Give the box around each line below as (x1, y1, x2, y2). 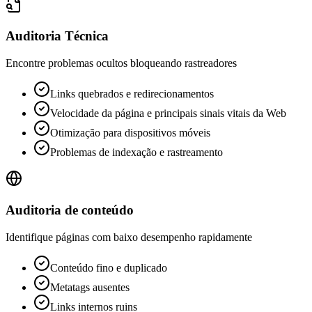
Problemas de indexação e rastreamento (50, 146, 223, 159)
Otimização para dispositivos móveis (50, 127, 210, 139)
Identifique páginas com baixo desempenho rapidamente (6, 231, 252, 243)
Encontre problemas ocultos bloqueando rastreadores (6, 57, 237, 70)
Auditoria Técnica (6, 29, 109, 44)
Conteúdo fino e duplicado (50, 261, 167, 274)
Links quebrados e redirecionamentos (50, 88, 214, 100)
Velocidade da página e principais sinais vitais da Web (50, 107, 286, 120)
